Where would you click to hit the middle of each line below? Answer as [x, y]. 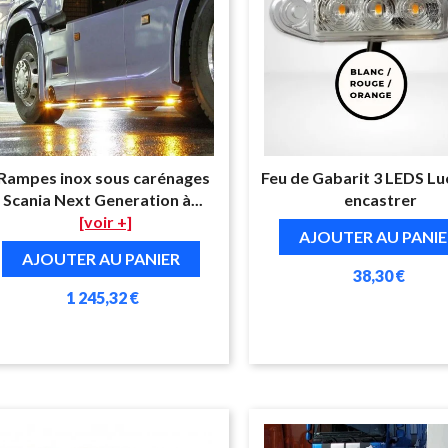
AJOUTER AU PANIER [100, 258]
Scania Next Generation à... [103, 199]
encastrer [380, 199]
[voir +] [106, 221]
